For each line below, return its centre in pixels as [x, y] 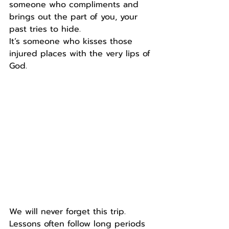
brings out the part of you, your [75, 17]
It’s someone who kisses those [72, 42]
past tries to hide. [45, 29]
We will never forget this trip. [69, 212]
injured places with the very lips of [81, 54]
